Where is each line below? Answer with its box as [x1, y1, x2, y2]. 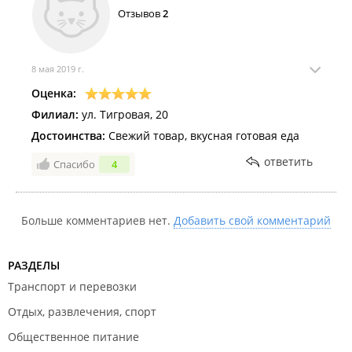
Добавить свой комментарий [174, 213, 331, 228]
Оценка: [31, 86, 76, 101]
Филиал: [31, 107, 79, 122]
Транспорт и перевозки [8, 279, 137, 294]
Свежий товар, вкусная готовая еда [105, 128, 299, 143]
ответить [264, 154, 313, 169]
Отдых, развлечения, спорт [8, 304, 156, 319]
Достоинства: [31, 128, 105, 143]
